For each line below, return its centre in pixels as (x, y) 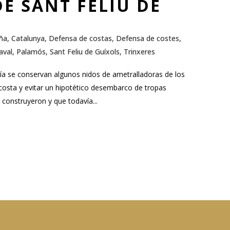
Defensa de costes (148, 38)
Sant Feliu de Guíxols (85, 51)
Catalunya (28, 38)
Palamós (31, 51)
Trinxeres (139, 51)
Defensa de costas (80, 38)
